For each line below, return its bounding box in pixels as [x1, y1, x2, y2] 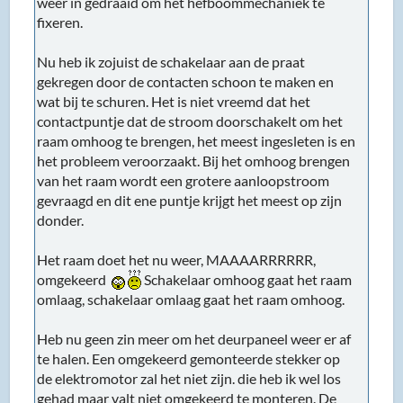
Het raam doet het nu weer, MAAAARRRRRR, [37, 250, 317, 268]
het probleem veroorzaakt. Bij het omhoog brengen [37, 151, 351, 169]
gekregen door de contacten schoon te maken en [37, 72, 335, 90]
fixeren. [37, 13, 84, 31]
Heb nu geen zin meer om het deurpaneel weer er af [37, 329, 352, 347]
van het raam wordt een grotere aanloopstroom [37, 171, 330, 189]
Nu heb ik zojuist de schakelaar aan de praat [37, 52, 306, 70]
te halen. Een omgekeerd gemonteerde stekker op [37, 349, 341, 367]
